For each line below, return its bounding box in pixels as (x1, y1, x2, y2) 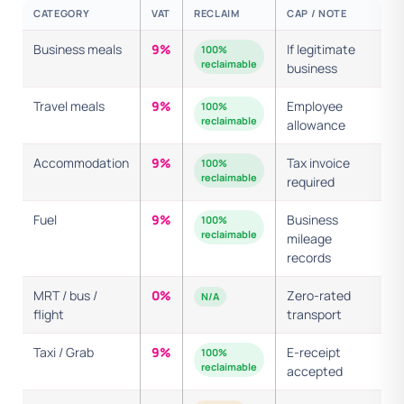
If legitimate (287, 41, 355, 58)
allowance (287, 116, 345, 133)
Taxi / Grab (33, 344, 94, 361)
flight (33, 306, 64, 323)
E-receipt (287, 344, 341, 361)
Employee (287, 97, 343, 115)
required (287, 173, 335, 190)
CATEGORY (33, 6, 90, 20)
